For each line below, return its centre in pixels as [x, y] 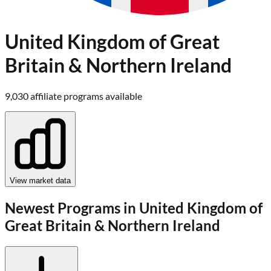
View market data [40, 180]
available [124, 96]
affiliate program [65, 96]
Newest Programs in [72, 207]
